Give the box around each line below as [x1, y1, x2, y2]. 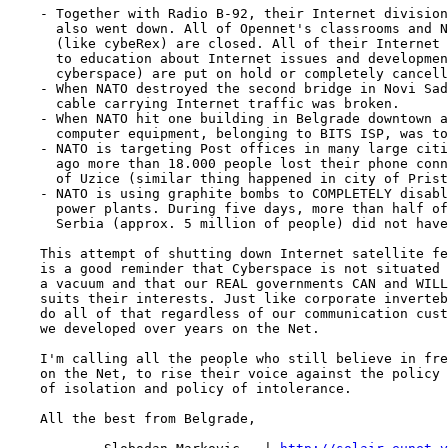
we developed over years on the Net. [8, 321, 320, 336]
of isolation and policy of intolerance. [8, 381, 352, 396]
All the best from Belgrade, [8, 411, 256, 426]
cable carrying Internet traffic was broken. [8, 96, 400, 111]
